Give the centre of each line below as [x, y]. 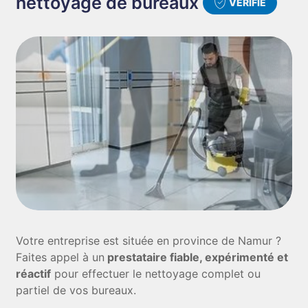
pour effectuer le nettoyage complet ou [156, 274]
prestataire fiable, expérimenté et [197, 257]
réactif [34, 274]
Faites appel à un [60, 257]
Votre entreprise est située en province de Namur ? [149, 241]
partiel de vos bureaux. [76, 290]
